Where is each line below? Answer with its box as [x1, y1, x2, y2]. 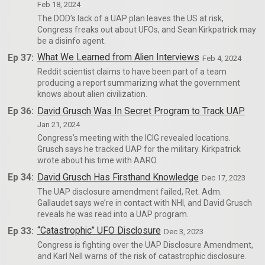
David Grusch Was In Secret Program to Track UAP [37, 105, 245, 117]
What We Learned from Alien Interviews [37, 51, 199, 63]
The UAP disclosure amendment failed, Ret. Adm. [37, 186, 222, 196]
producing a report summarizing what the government [37, 78, 240, 88]
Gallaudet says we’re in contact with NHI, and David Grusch [37, 198, 252, 208]
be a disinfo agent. [37, 35, 106, 46]
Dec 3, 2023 [164, 227, 204, 236]
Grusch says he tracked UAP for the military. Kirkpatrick [37, 144, 241, 154]
